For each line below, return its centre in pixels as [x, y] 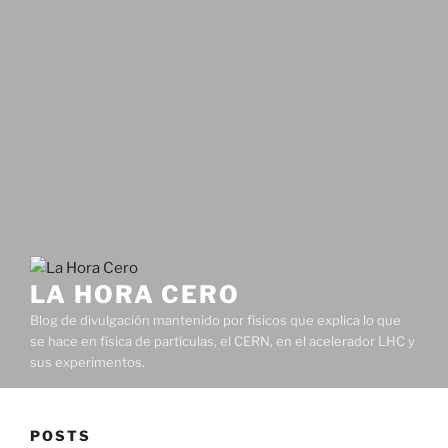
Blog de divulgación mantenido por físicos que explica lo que [215, 320]
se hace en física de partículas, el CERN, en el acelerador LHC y [222, 341]
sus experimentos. [87, 362]
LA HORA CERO [135, 295]
